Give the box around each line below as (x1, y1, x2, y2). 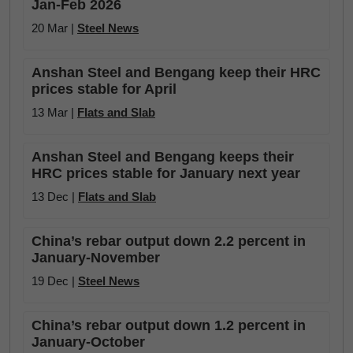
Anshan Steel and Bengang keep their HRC (32, 65, 321, 80)
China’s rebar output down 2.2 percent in (32, 233, 306, 249)
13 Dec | (32, 190, 78, 203)
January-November (32, 250, 160, 266)
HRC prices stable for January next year (32, 165, 300, 181)
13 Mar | (32, 106, 77, 119)
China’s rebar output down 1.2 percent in (32, 318, 306, 333)
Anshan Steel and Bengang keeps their (32, 149, 294, 165)
